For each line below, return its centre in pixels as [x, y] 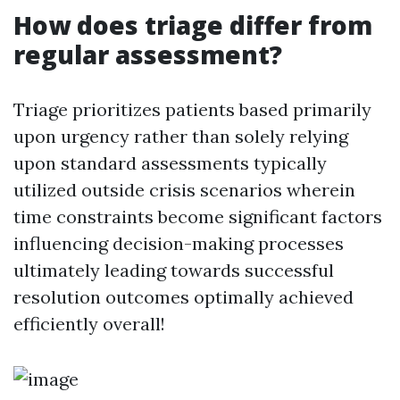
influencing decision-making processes [179, 243]
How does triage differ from [193, 25]
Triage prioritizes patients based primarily [192, 109]
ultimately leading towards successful [174, 270]
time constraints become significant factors [198, 216]
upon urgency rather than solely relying [181, 136]
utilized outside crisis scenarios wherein [184, 189]
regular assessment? [148, 54]
